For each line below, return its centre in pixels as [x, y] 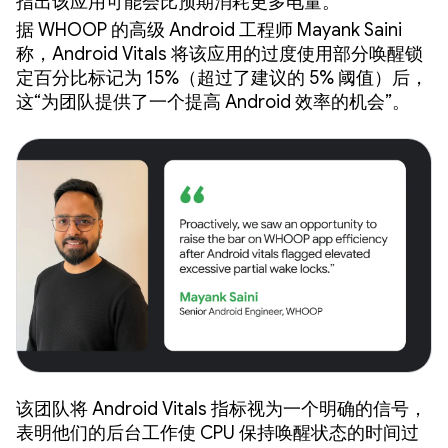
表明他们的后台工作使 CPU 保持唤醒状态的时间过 [217, 432]
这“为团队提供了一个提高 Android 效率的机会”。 [213, 101]
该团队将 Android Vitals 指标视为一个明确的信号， [221, 408]
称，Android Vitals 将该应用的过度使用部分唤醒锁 [219, 53]
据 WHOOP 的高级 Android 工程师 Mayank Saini [209, 29]
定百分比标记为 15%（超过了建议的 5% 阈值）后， [222, 77]
